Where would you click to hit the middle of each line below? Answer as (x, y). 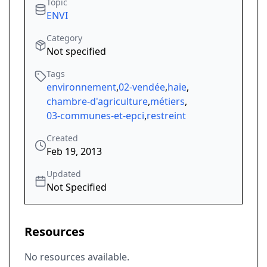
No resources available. (77, 257)
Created (62, 138)
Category (64, 38)
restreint (166, 116)
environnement (81, 87)
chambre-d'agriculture (97, 102)
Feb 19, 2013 (74, 152)
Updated (64, 174)
